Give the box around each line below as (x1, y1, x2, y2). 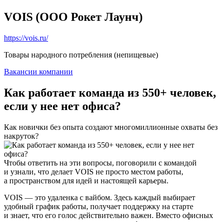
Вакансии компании (4, 67, 73, 76)
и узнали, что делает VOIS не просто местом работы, (4, 167, 183, 176)
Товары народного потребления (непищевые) (4, 50, 158, 59)
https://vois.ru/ (4, 33, 48, 42)
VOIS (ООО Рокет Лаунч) (4, 10, 143, 23)
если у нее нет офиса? (4, 99, 121, 112)
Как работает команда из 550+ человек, (4, 86, 216, 99)
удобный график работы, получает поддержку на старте (4, 202, 193, 211)
